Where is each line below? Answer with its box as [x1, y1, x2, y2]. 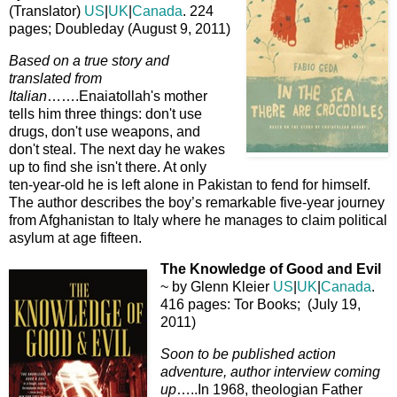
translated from [9, 70, 102, 86]
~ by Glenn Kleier [160, 279, 273, 295]
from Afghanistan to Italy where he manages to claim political [9, 212, 387, 228]
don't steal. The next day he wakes [9, 141, 225, 157]
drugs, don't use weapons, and [9, 123, 200, 139]
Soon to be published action [160, 346, 336, 362]
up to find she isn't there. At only [9, 159, 206, 175]
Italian [9, 88, 47, 104]
